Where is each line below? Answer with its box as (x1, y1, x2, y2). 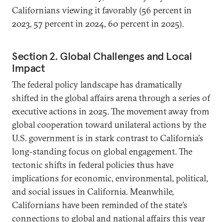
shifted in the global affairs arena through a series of (12, 92, 210, 104)
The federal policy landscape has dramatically (12, 79, 182, 90)
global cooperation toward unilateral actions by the (12, 119, 206, 130)
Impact (12, 61, 45, 75)
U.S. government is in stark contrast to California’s (12, 132, 203, 144)
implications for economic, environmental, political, (12, 172, 208, 184)
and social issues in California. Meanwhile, (12, 186, 174, 197)
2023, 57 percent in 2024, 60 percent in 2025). (12, 18, 184, 29)
